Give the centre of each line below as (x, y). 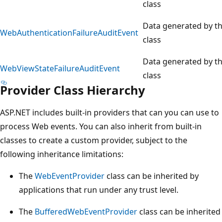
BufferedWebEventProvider (86, 211)
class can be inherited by (152, 176)
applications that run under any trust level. (99, 190)
